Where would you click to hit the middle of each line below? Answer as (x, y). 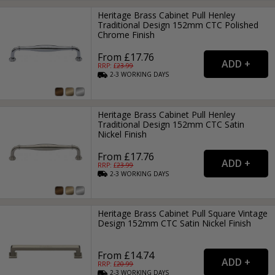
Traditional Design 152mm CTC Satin (171, 124)
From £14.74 (126, 255)
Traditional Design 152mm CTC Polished (178, 25)
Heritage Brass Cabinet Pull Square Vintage (183, 213)
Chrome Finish (126, 35)
